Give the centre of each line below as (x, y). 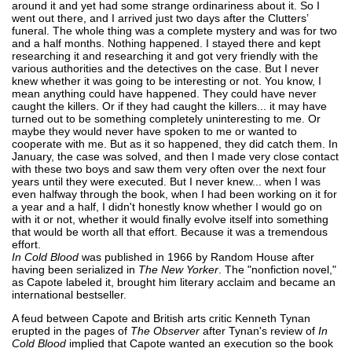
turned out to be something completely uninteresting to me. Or (166, 118)
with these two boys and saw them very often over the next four (169, 169)
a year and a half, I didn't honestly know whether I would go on (167, 206)
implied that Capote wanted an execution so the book (200, 343)
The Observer (165, 330)
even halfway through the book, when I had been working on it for (174, 194)
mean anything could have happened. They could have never (164, 93)
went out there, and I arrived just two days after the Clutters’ (160, 18)
